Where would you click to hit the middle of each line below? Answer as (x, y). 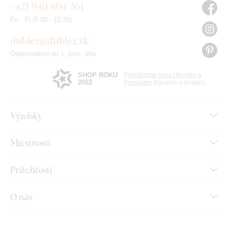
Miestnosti (31, 142)
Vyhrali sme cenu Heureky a (163, 75)
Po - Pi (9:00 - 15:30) (41, 19)
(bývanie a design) (178, 82)
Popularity (138, 82)
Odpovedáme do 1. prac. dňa (53, 53)
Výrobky (26, 115)
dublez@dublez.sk (50, 40)
